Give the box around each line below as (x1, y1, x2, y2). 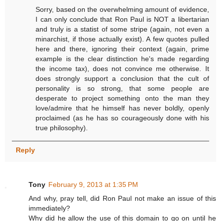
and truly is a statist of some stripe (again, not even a (36, 25, 209, 33)
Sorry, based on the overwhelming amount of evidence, (36, 5, 209, 13)
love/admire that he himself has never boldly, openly (36, 104, 209, 112)
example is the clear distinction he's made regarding (36, 54, 209, 63)
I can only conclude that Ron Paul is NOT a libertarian (36, 15, 209, 23)
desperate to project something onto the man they (36, 94, 209, 102)
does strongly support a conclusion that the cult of (36, 74, 209, 82)
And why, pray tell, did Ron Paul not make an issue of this (29, 194, 216, 202)
